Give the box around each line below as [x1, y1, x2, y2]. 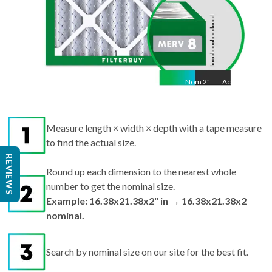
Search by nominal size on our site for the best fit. [46, 245, 248, 257]
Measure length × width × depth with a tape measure [46, 121, 262, 134]
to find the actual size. [46, 136, 136, 148]
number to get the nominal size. [46, 180, 175, 192]
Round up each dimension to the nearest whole [46, 165, 236, 177]
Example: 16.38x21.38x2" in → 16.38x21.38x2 [46, 194, 246, 206]
